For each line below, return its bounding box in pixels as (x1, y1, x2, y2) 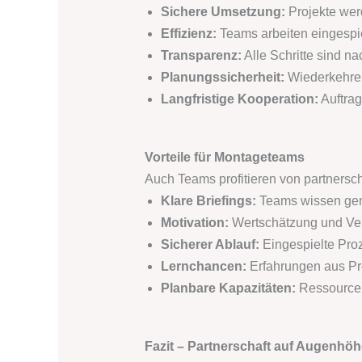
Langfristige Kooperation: (160, 92, 318, 107)
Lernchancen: (160, 259, 246, 274)
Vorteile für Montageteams (144, 150, 305, 165)
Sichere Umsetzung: (160, 5, 285, 19)
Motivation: (160, 216, 229, 230)
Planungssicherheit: (160, 70, 284, 85)
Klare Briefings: (160, 194, 256, 208)
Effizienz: (160, 27, 217, 41)
